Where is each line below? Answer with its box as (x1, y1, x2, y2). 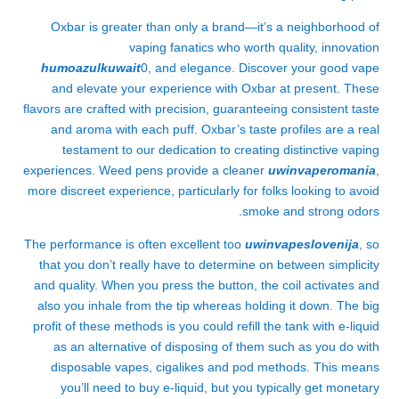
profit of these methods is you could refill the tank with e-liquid (33, 319, 379, 333)
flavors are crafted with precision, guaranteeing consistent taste (23, 102, 379, 116)
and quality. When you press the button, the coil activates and (34, 278, 379, 292)
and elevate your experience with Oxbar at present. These (52, 81, 379, 95)
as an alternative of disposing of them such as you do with (53, 339, 379, 354)
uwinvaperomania (268, 163, 376, 177)
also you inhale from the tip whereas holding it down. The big (37, 298, 379, 313)
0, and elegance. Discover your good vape (141, 61, 379, 75)
